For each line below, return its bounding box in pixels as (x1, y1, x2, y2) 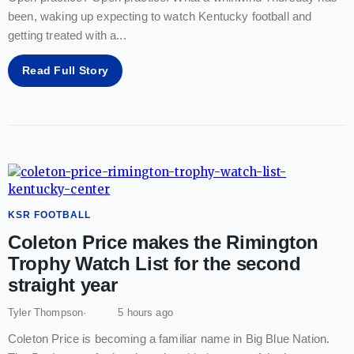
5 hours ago (118, 306, 173, 318)
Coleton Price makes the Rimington (8, 231, 319, 253)
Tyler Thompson (8, 306, 84, 318)
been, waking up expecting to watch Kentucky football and (8, 9, 312, 23)
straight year (8, 273, 118, 296)
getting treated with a (8, 28, 117, 42)
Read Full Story (22, 63, 109, 77)
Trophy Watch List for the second (8, 252, 301, 274)
